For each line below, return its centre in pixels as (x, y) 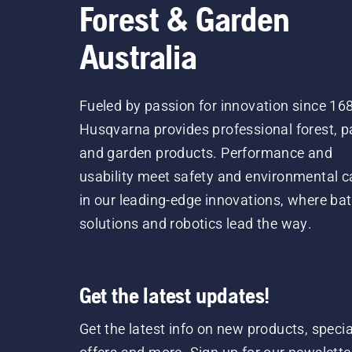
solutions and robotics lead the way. (196, 224)
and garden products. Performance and (206, 153)
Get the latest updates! (174, 296)
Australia (138, 57)
